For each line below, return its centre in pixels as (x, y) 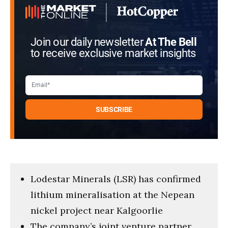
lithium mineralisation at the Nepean (112, 194)
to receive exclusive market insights (113, 53)
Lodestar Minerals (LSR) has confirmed (116, 179)
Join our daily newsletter (88, 42)
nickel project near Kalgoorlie (97, 210)
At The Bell (171, 42)
